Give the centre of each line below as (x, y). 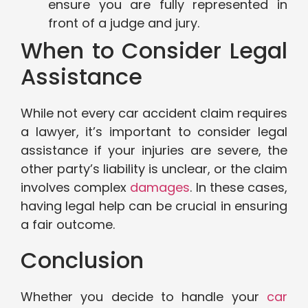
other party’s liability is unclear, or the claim (154, 169)
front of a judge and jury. (124, 23)
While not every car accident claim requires (154, 113)
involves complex (76, 188)
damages (160, 188)
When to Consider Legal (154, 51)
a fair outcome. (68, 225)
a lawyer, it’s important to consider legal (154, 132)
